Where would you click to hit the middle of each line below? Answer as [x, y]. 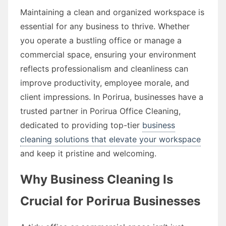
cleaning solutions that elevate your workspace [110, 139]
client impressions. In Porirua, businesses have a [112, 97]
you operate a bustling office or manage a [101, 40]
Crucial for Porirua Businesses [110, 201]
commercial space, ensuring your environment [108, 54]
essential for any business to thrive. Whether [105, 26]
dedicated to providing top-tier [81, 125]
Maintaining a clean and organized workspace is [112, 12]
